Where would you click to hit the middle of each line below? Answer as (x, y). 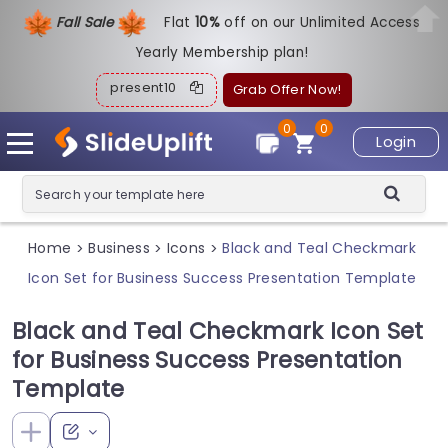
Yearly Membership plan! (221, 52)
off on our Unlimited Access (322, 22)
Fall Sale (86, 22)
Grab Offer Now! (287, 89)
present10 (150, 87)
